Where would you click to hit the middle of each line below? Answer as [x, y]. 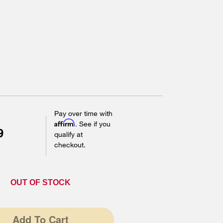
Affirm [64, 122]
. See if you [93, 123]
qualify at [68, 134]
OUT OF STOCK [41, 182]
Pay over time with [83, 113]
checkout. [70, 144]
